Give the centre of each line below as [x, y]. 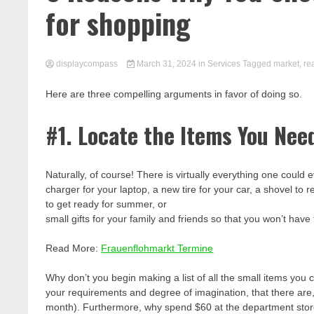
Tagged [258, 64]
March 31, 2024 [166, 64]
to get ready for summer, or [107, 204]
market [286, 64]
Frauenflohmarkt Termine [157, 248]
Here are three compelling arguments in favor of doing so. [174, 94]
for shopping [118, 23]
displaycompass [87, 64]
